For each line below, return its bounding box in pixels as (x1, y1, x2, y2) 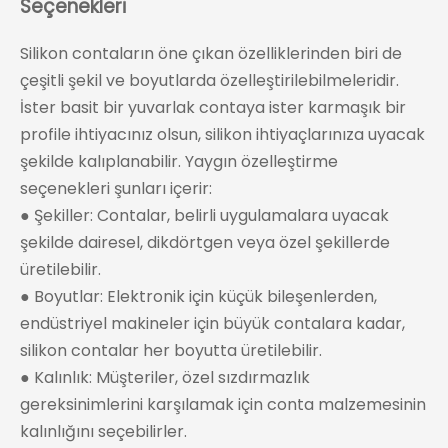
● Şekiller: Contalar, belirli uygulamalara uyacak (20, 203, 389, 227)
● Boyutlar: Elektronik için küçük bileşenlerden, (20, 284, 377, 308)
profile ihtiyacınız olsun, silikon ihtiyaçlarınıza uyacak (20, 122, 425, 146)
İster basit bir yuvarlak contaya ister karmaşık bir (20, 95, 406, 119)
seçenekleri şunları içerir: (20, 176, 212, 200)
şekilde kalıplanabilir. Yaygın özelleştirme (20, 149, 338, 173)
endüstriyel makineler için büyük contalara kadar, (20, 311, 405, 335)
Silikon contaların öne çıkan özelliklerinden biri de (20, 41, 402, 65)
